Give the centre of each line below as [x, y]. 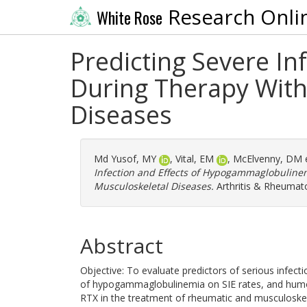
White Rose [129, 17]
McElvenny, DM [268, 159]
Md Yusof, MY [125, 159]
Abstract [122, 246]
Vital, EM [195, 159]
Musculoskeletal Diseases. [154, 186]
